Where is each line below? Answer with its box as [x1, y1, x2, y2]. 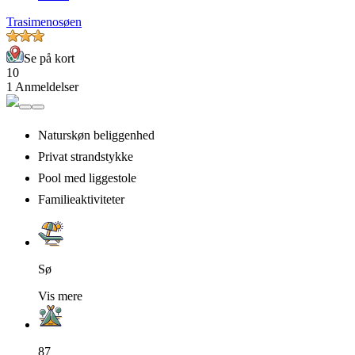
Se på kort [24, 52, 74, 66]
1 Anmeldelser [6, 80, 78, 94]
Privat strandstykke [38, 150, 133, 164]
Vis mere [38, 289, 82, 303]
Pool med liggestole [38, 171, 136, 185]
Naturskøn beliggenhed [38, 128, 155, 143]
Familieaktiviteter [38, 193, 124, 207]
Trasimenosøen [6, 15, 82, 29]
